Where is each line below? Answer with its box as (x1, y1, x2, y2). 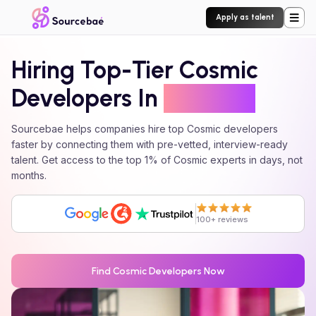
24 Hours (164, 84, 255, 113)
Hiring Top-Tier (11, 56, 179, 85)
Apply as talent (215, 12, 274, 22)
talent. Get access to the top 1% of (11, 154, 174, 166)
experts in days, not (207, 154, 303, 166)
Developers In (11, 84, 158, 113)
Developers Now (146, 265, 225, 277)
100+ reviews (196, 214, 248, 224)
